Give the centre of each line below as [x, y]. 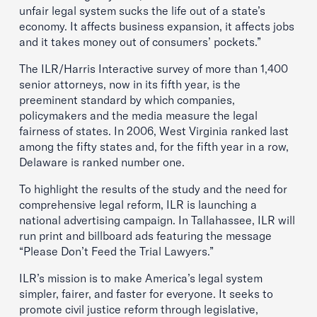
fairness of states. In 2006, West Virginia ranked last [154, 131]
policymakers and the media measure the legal [138, 115]
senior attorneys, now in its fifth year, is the [130, 84]
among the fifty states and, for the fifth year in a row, [154, 146]
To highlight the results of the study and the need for [153, 189]
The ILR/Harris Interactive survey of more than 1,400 [154, 69]
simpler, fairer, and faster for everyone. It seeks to [146, 294]
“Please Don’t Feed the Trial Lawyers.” [116, 251]
